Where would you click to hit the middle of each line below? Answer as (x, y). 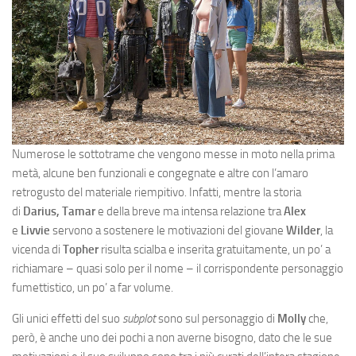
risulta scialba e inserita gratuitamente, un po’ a (215, 250)
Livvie (37, 230)
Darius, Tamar (60, 211)
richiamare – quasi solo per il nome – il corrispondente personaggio (178, 269)
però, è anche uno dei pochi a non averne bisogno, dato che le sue (172, 338)
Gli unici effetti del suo (67, 319)
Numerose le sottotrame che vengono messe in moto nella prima (173, 154)
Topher (81, 250)
